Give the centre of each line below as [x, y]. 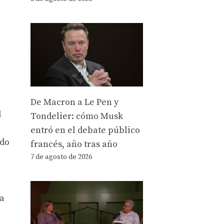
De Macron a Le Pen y [74, 102]
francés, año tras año [74, 144]
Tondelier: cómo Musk [77, 116]
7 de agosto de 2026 [61, 157]
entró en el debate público [85, 130]
